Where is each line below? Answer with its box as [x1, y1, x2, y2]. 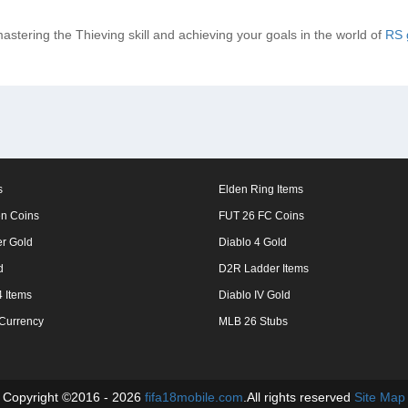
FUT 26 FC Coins [219, 209, 304, 222]
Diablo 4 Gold [219, 236, 287, 249]
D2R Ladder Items [219, 262, 309, 275]
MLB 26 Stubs [219, 315, 288, 328]
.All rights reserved [243, 390, 354, 404]
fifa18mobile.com [145, 390, 243, 404]
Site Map [354, 390, 405, 404]
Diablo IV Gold [219, 289, 291, 301]
